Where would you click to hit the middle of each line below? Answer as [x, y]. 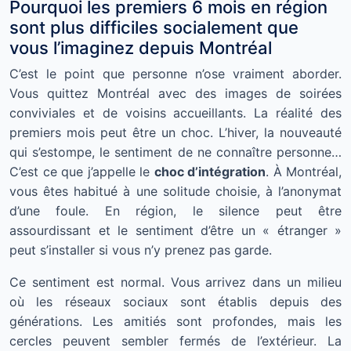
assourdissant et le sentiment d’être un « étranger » [175, 230]
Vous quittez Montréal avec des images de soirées [175, 93]
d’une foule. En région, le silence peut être [175, 210]
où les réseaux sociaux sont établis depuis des [175, 301]
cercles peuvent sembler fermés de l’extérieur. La [175, 340]
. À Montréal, [304, 171]
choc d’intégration [210, 171]
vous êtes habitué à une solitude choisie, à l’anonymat [175, 191]
